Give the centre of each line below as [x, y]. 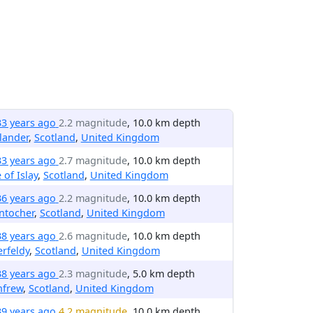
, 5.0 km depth [161, 274]
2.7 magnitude [93, 160]
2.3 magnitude [93, 274]
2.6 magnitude [93, 236]
